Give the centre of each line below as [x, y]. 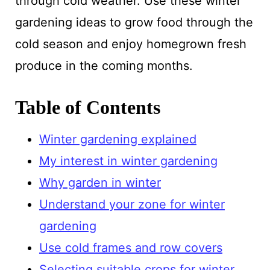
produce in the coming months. [104, 65]
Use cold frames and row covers [130, 247]
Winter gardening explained [118, 139]
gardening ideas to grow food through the [134, 22]
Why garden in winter [100, 182]
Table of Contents [87, 107]
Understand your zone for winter [132, 204]
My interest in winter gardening [128, 161]
